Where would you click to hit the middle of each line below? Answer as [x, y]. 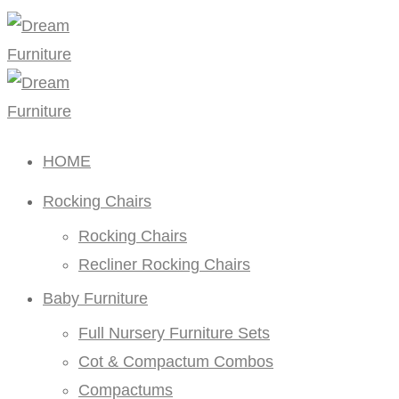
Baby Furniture [95, 298]
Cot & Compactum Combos [176, 362]
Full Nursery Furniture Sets [174, 333]
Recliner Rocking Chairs [164, 265]
